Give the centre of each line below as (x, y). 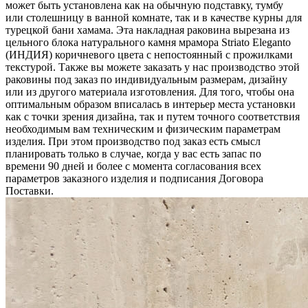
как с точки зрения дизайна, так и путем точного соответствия (153, 116)
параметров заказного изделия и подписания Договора (134, 178)
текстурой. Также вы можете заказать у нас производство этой (153, 67)
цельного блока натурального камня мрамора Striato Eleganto (148, 42)
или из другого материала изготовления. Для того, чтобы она (150, 91)
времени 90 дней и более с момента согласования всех (133, 166)
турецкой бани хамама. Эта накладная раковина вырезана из (147, 30)
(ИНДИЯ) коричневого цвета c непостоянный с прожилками (149, 54)
